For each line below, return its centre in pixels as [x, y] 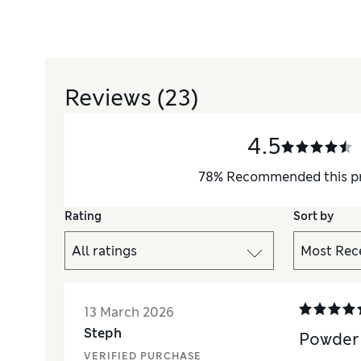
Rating [83, 216]
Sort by [313, 216]
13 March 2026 [129, 312]
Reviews [111, 98]
